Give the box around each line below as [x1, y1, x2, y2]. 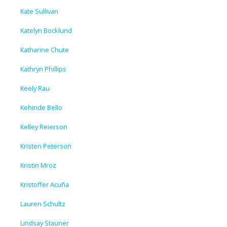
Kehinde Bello [20, 102, 62, 112]
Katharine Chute [20, 45, 69, 54]
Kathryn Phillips [20, 64, 66, 73]
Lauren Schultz [20, 199, 65, 208]
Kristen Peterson [20, 141, 71, 150]
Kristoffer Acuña [20, 179, 69, 189]
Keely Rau [20, 83, 50, 93]
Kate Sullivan [20, 6, 58, 16]
